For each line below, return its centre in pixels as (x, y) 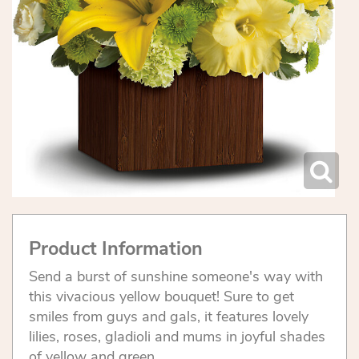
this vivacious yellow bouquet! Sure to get (161, 297)
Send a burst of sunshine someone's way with (176, 277)
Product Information (116, 249)
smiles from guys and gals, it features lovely (169, 317)
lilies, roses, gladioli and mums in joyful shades (177, 337)
